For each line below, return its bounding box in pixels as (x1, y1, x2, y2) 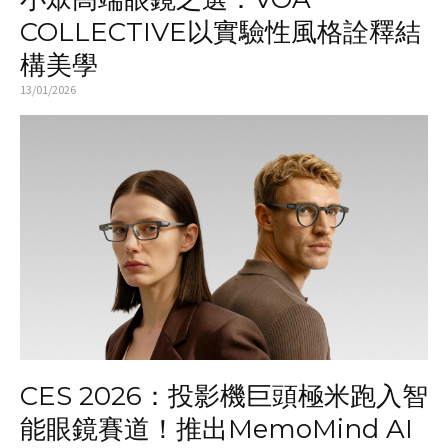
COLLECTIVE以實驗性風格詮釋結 (20, 16, 421, 49)
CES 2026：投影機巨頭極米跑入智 (20, 379, 428, 412)
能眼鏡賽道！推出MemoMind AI (20, 412, 413, 445)
